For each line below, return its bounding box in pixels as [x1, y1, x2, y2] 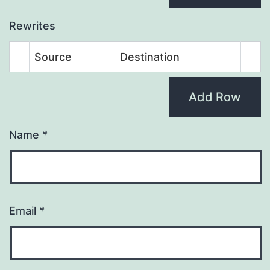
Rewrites [9, 19, 55, 33]
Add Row [189, 90, 241, 105]
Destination [120, 51, 180, 64]
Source [34, 51, 72, 64]
